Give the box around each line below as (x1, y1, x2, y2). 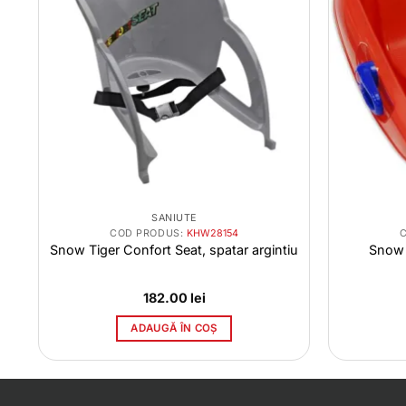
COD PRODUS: (110, 227, 187, 239)
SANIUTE (151, 212, 197, 225)
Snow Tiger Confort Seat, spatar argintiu (50, 242, 298, 257)
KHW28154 (186, 227, 238, 239)
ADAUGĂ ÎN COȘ (130, 321, 217, 334)
